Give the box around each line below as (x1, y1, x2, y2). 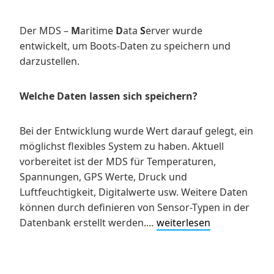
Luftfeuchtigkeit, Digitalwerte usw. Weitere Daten (20, 185, 248, 199)
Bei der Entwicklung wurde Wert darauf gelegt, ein (20, 124, 253, 138)
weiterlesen (157, 216, 210, 230)
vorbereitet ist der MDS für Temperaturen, (20, 155, 216, 169)
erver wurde (146, 24, 202, 38)
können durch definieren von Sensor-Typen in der (20, 201, 250, 215)
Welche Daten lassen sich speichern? (20, 89, 198, 103)
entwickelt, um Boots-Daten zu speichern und (20, 39, 231, 53)
